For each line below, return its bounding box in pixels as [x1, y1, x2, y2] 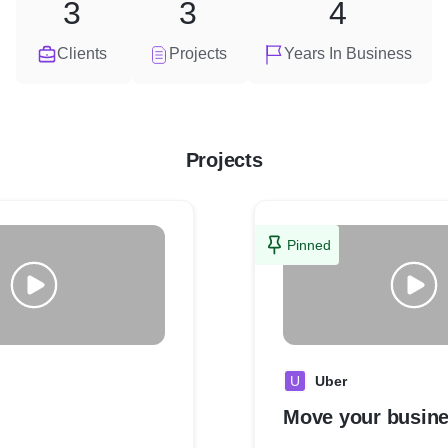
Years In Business [284, 45, 412, 62]
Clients [57, 45, 107, 62]
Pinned [287, 237, 331, 253]
